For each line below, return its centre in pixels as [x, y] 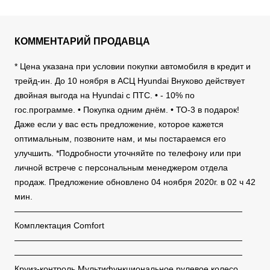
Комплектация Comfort [59, 226]
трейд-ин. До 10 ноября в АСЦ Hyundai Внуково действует [130, 81]
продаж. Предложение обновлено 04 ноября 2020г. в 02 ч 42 [135, 182]
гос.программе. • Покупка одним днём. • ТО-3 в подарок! [127, 110]
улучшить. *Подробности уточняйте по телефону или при [128, 153]
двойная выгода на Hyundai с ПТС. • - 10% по [105, 96]
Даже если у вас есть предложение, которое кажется [119, 124]
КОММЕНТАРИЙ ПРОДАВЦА [82, 42]
